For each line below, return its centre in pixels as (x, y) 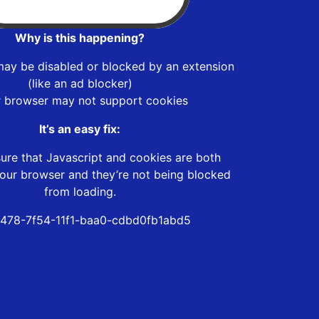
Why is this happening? (80, 37)
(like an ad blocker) (80, 83)
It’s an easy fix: (80, 129)
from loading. (80, 191)
